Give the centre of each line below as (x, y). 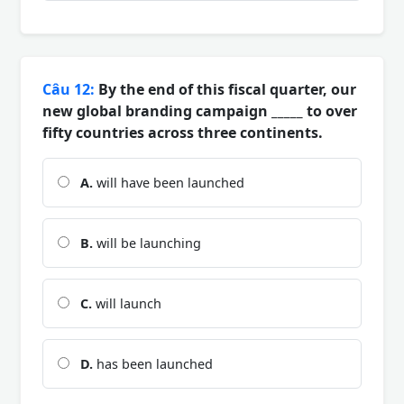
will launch (127, 303)
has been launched (153, 363)
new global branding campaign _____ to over (200, 110)
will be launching (147, 243)
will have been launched (169, 182)
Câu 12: (69, 89)
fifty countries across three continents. (183, 132)
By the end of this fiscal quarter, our (225, 89)
